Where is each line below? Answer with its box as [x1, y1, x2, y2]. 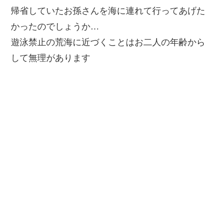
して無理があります [11, 53, 90, 63]
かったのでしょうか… [11, 22, 99, 31]
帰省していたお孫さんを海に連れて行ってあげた [11, 6, 205, 16]
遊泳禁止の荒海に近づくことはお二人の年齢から [11, 37, 205, 47]
